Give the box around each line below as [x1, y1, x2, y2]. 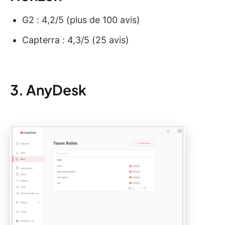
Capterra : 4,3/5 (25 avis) [22, 34, 129, 45]
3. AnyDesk [10, 80, 86, 98]
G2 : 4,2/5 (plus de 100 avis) [22, 14, 140, 25]
